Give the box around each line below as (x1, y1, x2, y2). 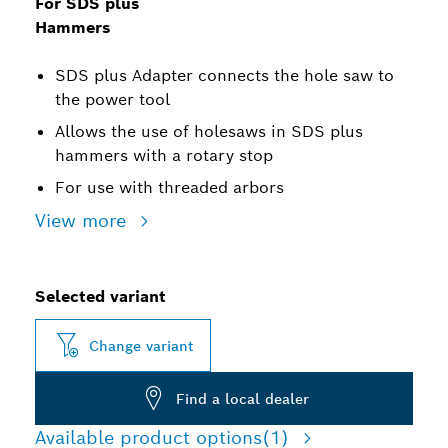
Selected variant (35, 286, 166, 307)
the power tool (55, 89, 170, 110)
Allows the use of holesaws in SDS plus (55, 121, 363, 142)
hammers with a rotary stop (55, 145, 273, 166)
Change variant (89, 336, 194, 355)
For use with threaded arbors (55, 177, 284, 198)
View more (35, 209, 132, 232)
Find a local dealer (176, 389, 309, 408)
